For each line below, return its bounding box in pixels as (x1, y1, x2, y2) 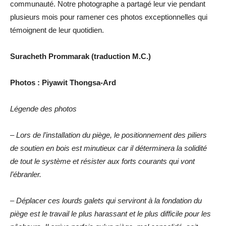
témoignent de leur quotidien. (10, 25, 104, 34)
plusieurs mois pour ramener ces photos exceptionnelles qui (10, 12, 207, 21)
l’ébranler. (10, 169, 41, 179)
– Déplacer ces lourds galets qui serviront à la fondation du (10, 196, 202, 205)
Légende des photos (10, 104, 77, 113)
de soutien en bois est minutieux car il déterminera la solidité (10, 143, 207, 152)
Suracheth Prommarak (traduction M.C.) (10, 51, 151, 61)
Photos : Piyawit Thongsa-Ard (10, 78, 116, 87)
